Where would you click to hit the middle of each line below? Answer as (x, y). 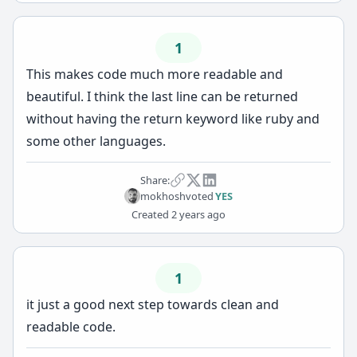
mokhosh (163, 196)
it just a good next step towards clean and (153, 304)
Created (150, 214)
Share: (155, 180)
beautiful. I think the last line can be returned (162, 96)
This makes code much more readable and (155, 74)
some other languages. (96, 141)
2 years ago (197, 214)
